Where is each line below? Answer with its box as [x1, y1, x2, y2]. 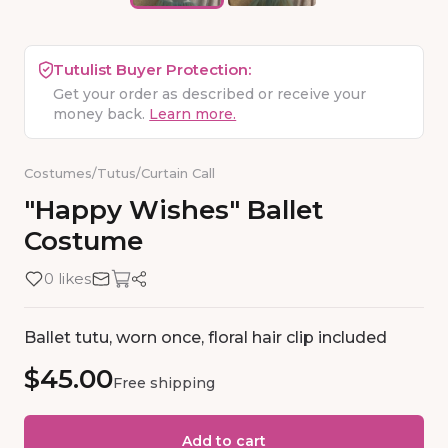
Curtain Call [141, 165, 215, 182]
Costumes [24, 165, 92, 182]
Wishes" [129, 194, 240, 227]
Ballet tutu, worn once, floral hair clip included [24, 328, 387, 348]
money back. [53, 105, 146, 124]
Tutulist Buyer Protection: [53, 60, 252, 80]
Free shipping [113, 374, 215, 393]
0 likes [44, 269, 91, 289]
